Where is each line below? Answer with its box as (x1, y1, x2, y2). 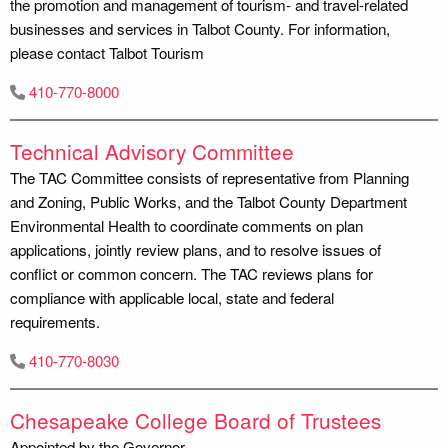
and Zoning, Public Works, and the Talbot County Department (10, 190, 407, 212)
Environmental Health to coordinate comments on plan (10, 214, 363, 236)
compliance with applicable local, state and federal (10, 286, 334, 308)
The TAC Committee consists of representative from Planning (10, 166, 409, 188)
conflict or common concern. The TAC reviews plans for (10, 262, 373, 284)
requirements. (10, 310, 100, 332)
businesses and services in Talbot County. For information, (10, 17, 390, 39)
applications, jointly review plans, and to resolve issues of (10, 238, 381, 260)
